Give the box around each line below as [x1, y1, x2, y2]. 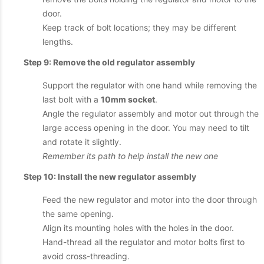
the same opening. [42, 209, 114, 219]
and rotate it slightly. [42, 137, 121, 147]
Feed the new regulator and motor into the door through [42, 194, 257, 204]
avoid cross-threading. [42, 251, 130, 261]
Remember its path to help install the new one [42, 151, 218, 161]
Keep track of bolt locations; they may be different [42, 22, 236, 32]
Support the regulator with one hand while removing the [42, 80, 257, 90]
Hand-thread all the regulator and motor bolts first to [42, 237, 245, 247]
